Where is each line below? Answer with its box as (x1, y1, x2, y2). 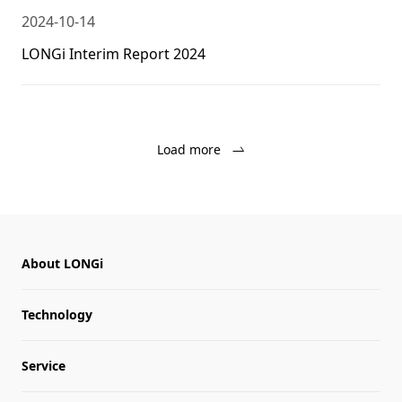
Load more (156, 141, 221, 158)
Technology (22, 306, 92, 323)
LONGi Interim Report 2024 (22, 44, 205, 64)
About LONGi (22, 255, 103, 272)
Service (22, 357, 66, 374)
